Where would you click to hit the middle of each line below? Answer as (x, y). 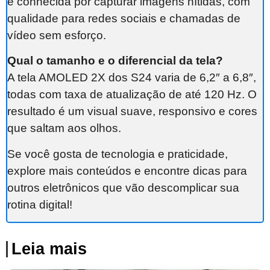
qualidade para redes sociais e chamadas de (124, 19)
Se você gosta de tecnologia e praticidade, (118, 154)
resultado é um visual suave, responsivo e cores (132, 111)
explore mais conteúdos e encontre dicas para (127, 171)
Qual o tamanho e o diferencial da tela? (115, 61)
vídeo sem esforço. (57, 36)
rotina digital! (40, 204)
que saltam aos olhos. (64, 128)
